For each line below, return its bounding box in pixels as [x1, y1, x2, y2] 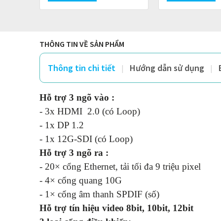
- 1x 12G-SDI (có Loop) [39, 133, 133, 144]
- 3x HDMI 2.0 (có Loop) [39, 106, 140, 116]
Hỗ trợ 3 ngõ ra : [39, 147, 109, 158]
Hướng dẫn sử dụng [130, 62, 204, 74]
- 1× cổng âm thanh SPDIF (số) [39, 188, 159, 199]
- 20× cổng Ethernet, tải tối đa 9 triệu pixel [39, 161, 201, 172]
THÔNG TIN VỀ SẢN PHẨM [39, 38, 124, 49]
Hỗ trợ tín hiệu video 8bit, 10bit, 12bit [39, 202, 193, 213]
